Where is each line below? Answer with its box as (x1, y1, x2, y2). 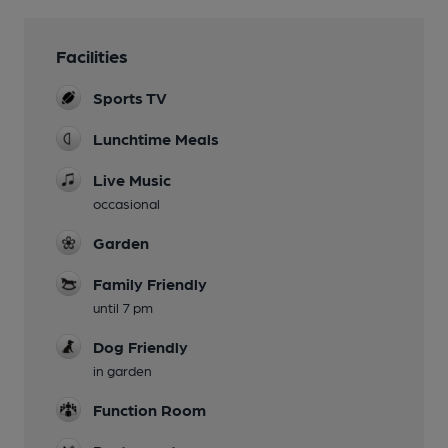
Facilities (56, 45, 128, 66)
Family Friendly (93, 274, 207, 293)
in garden (93, 362, 152, 378)
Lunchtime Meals (93, 129, 219, 148)
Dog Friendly (93, 337, 188, 356)
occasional (93, 195, 160, 211)
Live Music (93, 170, 171, 189)
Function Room (93, 400, 206, 419)
